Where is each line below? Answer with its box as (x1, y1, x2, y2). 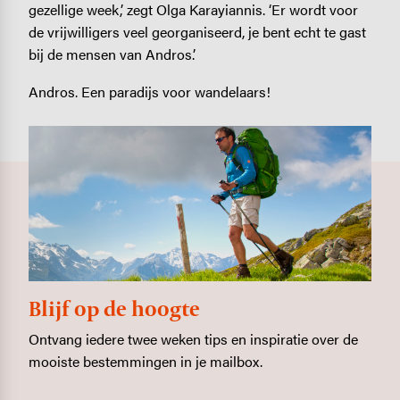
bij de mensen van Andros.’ (28, 44, 196, 65)
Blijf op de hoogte (28, 294, 200, 322)
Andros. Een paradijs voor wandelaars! (28, 80, 271, 102)
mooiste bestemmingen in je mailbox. (28, 350, 262, 371)
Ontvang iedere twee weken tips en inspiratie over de (28, 328, 358, 349)
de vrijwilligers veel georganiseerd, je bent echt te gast (28, 21, 366, 43)
